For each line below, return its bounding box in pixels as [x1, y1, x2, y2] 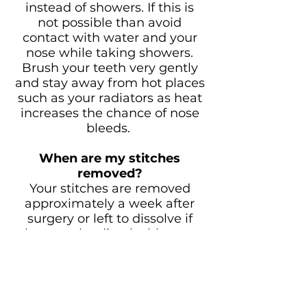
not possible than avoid [38, 15, 182, 30]
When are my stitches [39, 151, 180, 166]
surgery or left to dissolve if [27, 211, 193, 226]
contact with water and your [22, 30, 197, 45]
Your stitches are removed [29, 181, 191, 196]
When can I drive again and [22, 256, 197, 271]
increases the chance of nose [20, 106, 199, 121]
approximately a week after [25, 196, 195, 211]
